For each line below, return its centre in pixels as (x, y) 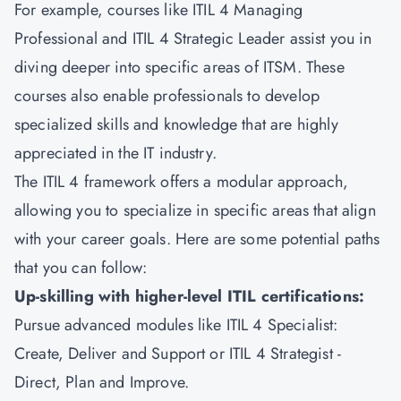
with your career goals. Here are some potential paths (197, 239)
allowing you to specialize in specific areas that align (195, 210)
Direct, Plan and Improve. (104, 382)
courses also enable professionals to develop (167, 96)
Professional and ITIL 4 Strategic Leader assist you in (193, 38)
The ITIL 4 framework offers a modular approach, (182, 182)
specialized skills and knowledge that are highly (176, 124)
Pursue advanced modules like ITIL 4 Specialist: (176, 325)
